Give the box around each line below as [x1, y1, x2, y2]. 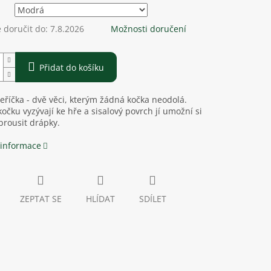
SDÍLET [139, 193, 166, 205]
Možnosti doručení [110, 23, 186, 35]
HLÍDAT [85, 193, 115, 205]
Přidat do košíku [39, 62, 104, 74]
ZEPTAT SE [19, 193, 62, 205]
